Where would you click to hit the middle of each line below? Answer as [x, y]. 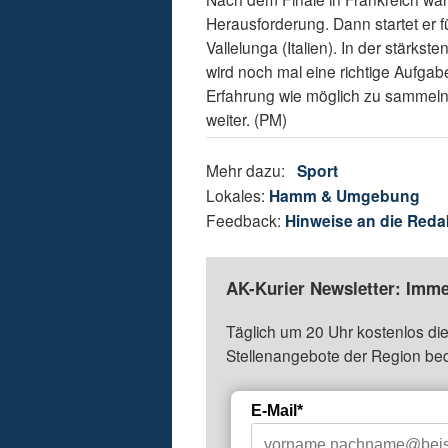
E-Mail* [277, 411]
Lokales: [238, 195]
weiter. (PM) [247, 119]
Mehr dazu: [252, 170]
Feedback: [246, 220]
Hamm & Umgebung [345, 196]
